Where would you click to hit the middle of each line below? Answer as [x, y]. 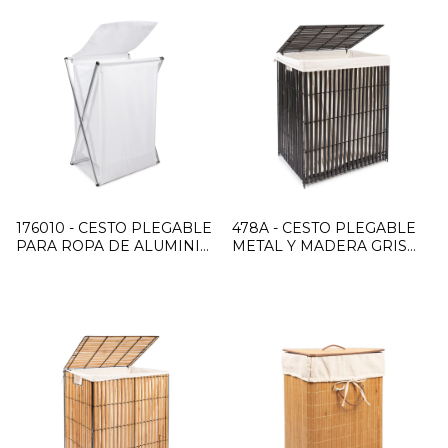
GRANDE [265, 264]
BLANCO [48, 264]
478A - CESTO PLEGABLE [324, 228]
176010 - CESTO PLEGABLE [114, 228]
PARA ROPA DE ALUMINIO [114, 246]
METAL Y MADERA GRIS [319, 246]
